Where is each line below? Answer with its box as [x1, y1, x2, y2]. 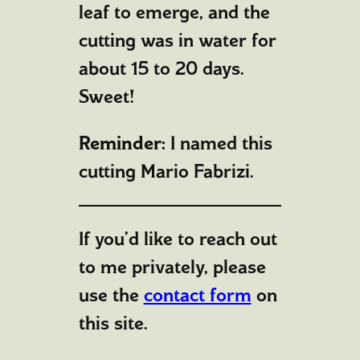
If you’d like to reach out [78, 228, 277, 248]
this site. [78, 313, 148, 333]
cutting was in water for [78, 31, 276, 51]
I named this [165, 133, 272, 153]
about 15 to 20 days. [78, 59, 244, 79]
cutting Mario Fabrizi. [78, 162, 254, 182]
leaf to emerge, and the [78, 2, 270, 22]
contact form [143, 284, 252, 305]
